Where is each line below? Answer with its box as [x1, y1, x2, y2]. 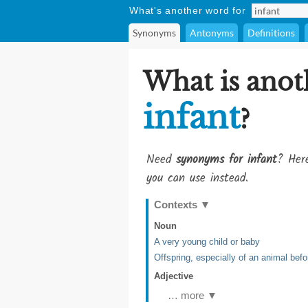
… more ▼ [168, 289, 217, 301]
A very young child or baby [154, 236, 260, 247]
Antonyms [190, 27, 234, 38]
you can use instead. [146, 169, 248, 188]
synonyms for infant [176, 151, 277, 169]
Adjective [154, 271, 193, 281]
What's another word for [129, 5, 246, 16]
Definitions [247, 27, 295, 38]
